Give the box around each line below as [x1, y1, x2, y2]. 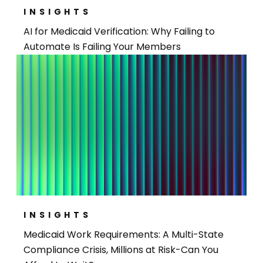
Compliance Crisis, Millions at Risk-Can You [23, 243, 219, 257]
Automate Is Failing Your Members [23, 40, 181, 53]
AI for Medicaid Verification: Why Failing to [23, 25, 215, 38]
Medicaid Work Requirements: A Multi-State [23, 228, 224, 241]
